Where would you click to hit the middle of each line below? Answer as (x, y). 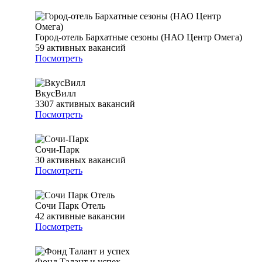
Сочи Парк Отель (70, 206)
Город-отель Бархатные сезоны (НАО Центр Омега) (139, 37)
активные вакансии (86, 216)
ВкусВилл (56, 94)
